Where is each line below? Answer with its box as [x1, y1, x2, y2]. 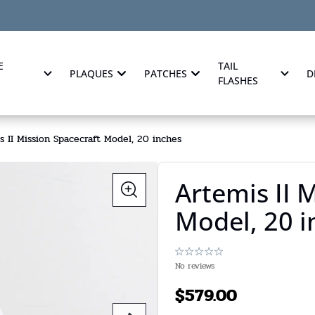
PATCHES [144, 66, 188, 80]
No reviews [175, 259, 215, 272]
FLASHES [218, 74, 259, 87]
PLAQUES [70, 66, 114, 80]
